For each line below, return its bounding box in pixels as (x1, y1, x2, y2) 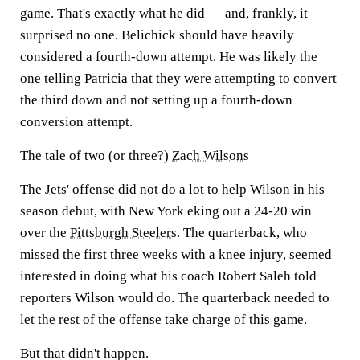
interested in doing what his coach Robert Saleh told (20, 268, 317, 284)
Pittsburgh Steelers (70, 225, 177, 240)
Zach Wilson (172, 148, 243, 163)
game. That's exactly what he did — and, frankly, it (20, 6, 308, 21)
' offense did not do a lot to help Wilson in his (67, 182, 325, 197)
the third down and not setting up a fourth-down (20, 92, 292, 108)
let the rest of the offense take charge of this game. (20, 312, 307, 327)
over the (20, 225, 70, 240)
